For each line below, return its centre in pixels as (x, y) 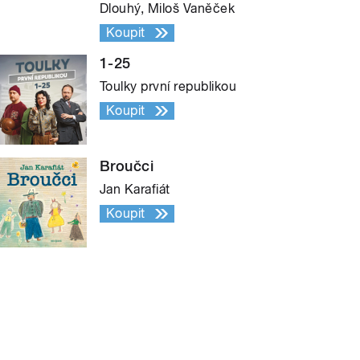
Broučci (127, 166)
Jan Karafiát (135, 190)
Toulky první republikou (168, 87)
